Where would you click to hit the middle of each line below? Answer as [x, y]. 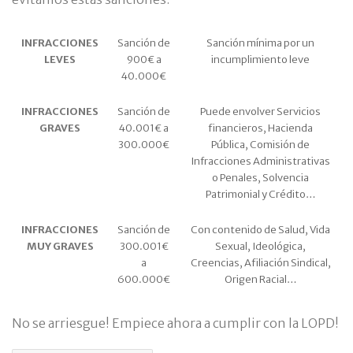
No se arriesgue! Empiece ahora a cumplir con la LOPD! [175, 323]
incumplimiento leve [260, 60]
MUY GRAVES [60, 247]
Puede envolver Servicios [260, 112]
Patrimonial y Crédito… [260, 195]
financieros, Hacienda [260, 128]
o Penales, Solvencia [260, 178]
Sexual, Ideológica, [260, 247]
